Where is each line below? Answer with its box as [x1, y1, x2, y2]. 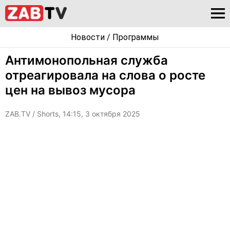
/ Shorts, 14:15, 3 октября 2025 [32, 109, 140, 118]
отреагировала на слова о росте [5, 68, 205, 83]
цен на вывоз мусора [5, 83, 136, 98]
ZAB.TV [5, 109, 32, 118]
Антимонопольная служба [5, 53, 168, 68]
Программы [112, 32, 159, 42]
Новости [71, 32, 105, 42]
